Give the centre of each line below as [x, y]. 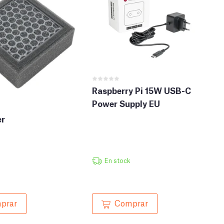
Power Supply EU [126, 103]
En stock [117, 160]
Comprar [131, 203]
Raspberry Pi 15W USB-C [141, 90]
